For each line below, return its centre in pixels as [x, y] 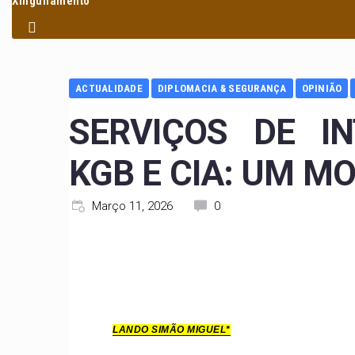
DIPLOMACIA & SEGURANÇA [222, 88]
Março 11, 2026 [132, 206]
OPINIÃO [322, 88]
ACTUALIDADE [109, 88]
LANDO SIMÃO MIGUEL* [172, 329]
